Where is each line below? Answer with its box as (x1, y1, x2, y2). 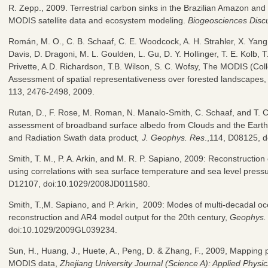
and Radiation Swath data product (8, 132, 137, 142)
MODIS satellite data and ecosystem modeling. (8, 15, 188, 25)
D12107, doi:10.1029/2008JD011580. (8, 178, 150, 188)
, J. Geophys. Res (137, 132, 205, 142)
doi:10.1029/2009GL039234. (8, 224, 117, 234)
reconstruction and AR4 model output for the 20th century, (8, 212, 230, 222)
